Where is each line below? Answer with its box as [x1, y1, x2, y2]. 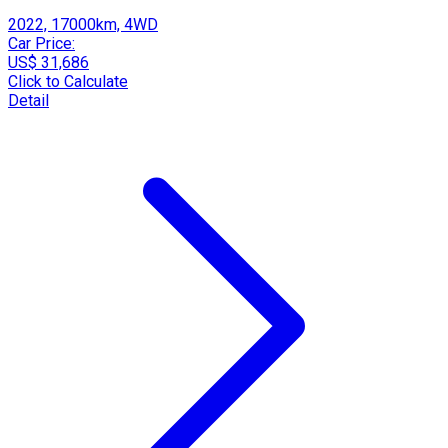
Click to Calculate [8, 71, 128, 91]
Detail [8, 90, 49, 110]
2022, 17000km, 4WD [8, 14, 158, 34]
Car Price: [8, 33, 75, 53]
